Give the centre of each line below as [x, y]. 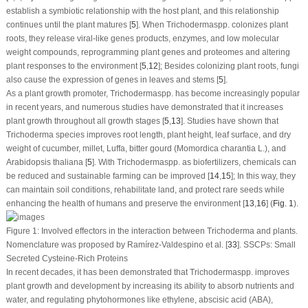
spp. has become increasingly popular [228, 93]
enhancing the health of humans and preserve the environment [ [125, 203]
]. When [151, 24]
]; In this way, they [263, 176]
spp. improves [263, 273]
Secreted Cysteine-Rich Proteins [67, 259]
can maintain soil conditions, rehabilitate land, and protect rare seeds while [145, 189]
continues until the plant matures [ [68, 24]
